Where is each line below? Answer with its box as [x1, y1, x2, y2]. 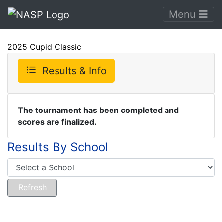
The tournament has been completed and [18, 105, 179, 115]
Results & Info [42, 64, 107, 77]
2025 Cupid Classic [7, 41, 81, 52]
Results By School [7, 139, 108, 154]
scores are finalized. [18, 116, 97, 127]
